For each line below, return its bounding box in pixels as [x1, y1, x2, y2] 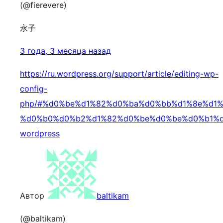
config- [20, 84, 47, 94]
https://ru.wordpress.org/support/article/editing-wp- [20, 69, 219, 79]
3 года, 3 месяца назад [20, 46, 111, 56]
